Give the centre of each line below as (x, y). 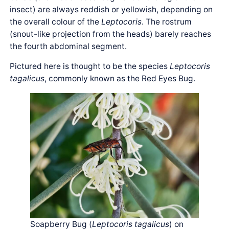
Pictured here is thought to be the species (90, 66)
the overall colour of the (56, 21)
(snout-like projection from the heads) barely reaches (111, 34)
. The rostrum (167, 21)
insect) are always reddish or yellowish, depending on (111, 9)
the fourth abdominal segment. (68, 46)
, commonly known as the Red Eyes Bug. (120, 79)
